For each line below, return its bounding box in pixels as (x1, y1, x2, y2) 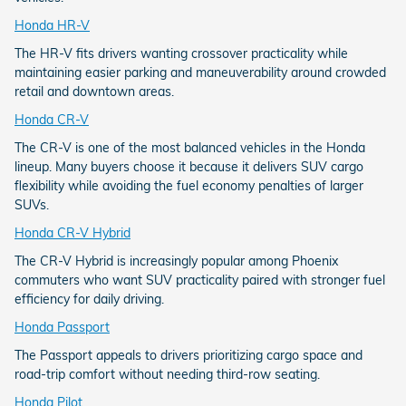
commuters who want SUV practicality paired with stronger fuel (14, 272, 385, 289)
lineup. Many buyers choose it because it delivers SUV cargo (14, 159, 363, 176)
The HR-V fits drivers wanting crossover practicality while (14, 45, 348, 63)
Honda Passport (14, 319, 110, 336)
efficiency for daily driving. (14, 291, 164, 308)
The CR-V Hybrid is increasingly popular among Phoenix (14, 253, 338, 270)
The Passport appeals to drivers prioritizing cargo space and (14, 347, 362, 364)
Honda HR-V (14, 17, 90, 34)
